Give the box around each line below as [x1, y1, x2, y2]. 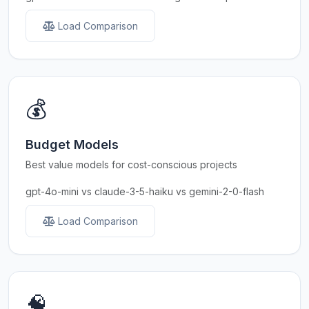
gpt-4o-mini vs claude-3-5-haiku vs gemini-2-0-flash [26, 186, 264, 197]
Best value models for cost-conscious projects [26, 159, 237, 170]
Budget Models [26, 137, 119, 152]
